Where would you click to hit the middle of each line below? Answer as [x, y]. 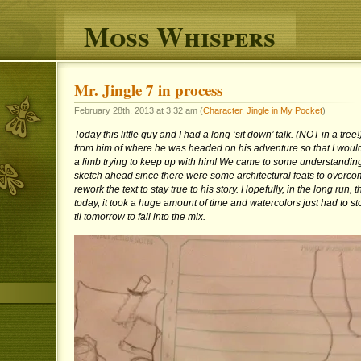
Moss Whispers [179, 36]
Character [222, 110]
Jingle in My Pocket [284, 110]
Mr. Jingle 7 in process [148, 90]
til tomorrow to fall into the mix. [141, 217]
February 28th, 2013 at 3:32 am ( [138, 110]
